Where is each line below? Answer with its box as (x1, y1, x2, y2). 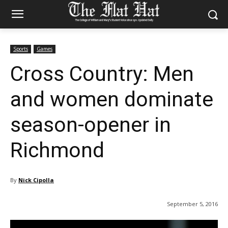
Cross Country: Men (10, 62, 194, 86)
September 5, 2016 (167, 200, 218, 208)
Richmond (10, 138, 104, 162)
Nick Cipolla (18, 176, 54, 184)
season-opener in (10, 112, 171, 137)
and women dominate (10, 87, 213, 111)
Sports (13, 45, 28, 52)
